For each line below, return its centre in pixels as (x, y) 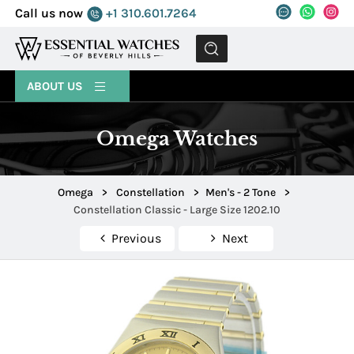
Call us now (49, 13)
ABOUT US (57, 86)
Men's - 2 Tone (240, 193)
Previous (136, 239)
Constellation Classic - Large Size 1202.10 (177, 210)
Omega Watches (177, 139)
